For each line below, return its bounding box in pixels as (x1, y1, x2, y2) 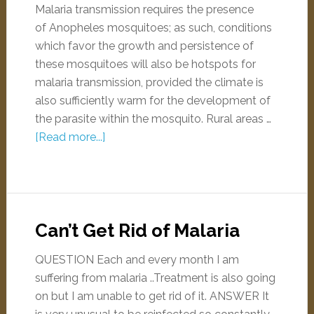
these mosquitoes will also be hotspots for (34, 57, 256, 71)
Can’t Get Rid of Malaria (34, 220, 240, 241)
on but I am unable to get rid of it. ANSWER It (34, 289, 269, 303)
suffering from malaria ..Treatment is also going (34, 271, 275, 285)
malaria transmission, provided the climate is (34, 76, 264, 89)
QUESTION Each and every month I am (34, 253, 239, 266)
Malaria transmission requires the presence (34, 3, 254, 16)
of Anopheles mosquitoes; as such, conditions (34, 21, 272, 34)
